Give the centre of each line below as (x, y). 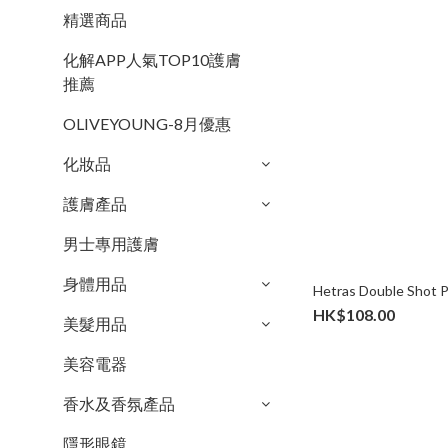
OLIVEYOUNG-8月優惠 (147, 123)
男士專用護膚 (111, 243)
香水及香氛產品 (119, 403)
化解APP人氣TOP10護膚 (152, 59)
